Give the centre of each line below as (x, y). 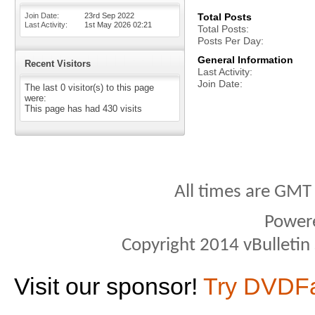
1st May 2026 (109, 25)
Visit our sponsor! (109, 286)
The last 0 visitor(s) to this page (89, 88)
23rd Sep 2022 (109, 15)
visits (130, 109)
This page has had (64, 109)
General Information (245, 60)
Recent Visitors (58, 64)
